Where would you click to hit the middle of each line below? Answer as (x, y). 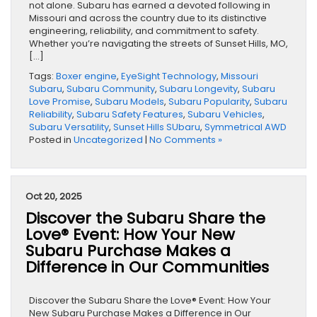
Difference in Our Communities (147, 267)
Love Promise (60, 102)
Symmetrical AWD (246, 127)
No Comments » (186, 140)
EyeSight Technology (169, 76)
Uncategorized (108, 140)
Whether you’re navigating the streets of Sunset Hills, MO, (158, 44)
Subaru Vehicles (225, 115)
